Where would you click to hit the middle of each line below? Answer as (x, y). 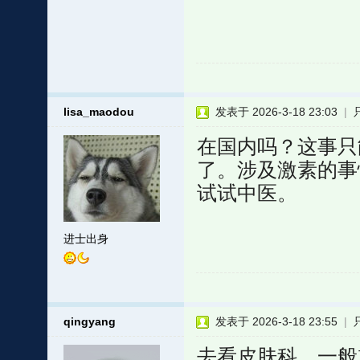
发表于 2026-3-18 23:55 (276, 321)
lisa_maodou (98, 112)
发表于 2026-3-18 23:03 (276, 112)
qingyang (89, 321)
